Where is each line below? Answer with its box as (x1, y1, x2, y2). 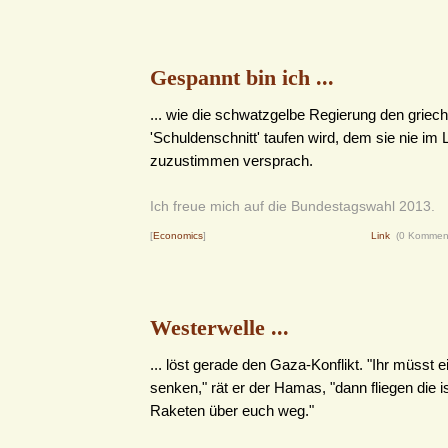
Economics (153, 230, 203, 241)
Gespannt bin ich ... (150, 65, 334, 90)
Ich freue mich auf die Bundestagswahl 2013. (150, 198, 435, 214)
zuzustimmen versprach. (150, 152, 313, 169)
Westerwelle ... (150, 315, 289, 340)
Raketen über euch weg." (150, 402, 314, 419)
